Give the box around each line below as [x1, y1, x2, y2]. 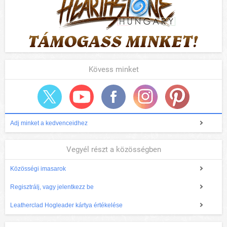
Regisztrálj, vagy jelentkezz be [10, 183, 94, 191]
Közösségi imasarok [10, 165, 66, 173]
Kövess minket [88, 65, 139, 74]
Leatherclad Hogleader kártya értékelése [10, 202, 123, 209]
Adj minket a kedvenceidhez [10, 120, 88, 127]
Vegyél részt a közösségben [66, 145, 161, 155]
